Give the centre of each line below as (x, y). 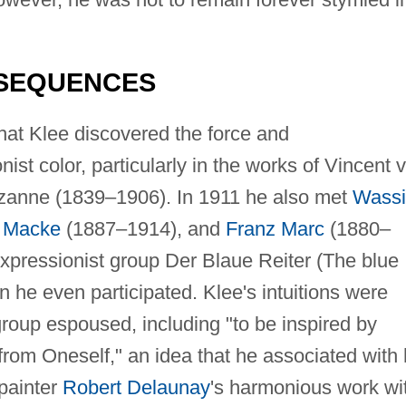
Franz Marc (275, 228)
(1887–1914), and (143, 228)
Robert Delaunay (136, 387)
